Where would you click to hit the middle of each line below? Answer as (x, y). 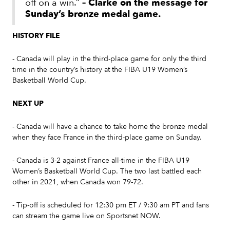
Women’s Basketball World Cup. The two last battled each (107, 171)
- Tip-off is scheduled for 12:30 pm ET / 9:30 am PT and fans (111, 205)
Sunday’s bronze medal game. (93, 14)
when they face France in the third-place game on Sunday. (108, 138)
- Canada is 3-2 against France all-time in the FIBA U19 (101, 161)
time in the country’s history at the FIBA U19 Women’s (100, 70)
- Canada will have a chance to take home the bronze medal (110, 127)
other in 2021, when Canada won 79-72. (79, 182)
